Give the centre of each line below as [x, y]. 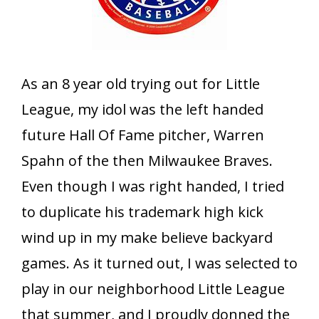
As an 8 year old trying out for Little [141, 84]
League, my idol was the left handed [142, 110]
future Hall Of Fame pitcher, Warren [143, 135]
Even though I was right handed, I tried [153, 187]
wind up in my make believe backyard [147, 238]
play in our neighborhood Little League [153, 289]
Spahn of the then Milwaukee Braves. [147, 161]
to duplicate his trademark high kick [142, 212]
